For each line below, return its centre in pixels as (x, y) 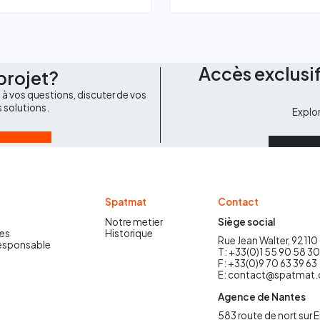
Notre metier (134, 222)
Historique (129, 234)
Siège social (247, 222)
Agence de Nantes (262, 297)
